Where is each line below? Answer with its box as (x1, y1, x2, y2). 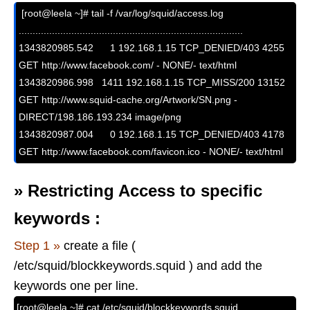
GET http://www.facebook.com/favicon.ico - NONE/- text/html (19, 146, 283, 158)
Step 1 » (14, 239, 60, 253)
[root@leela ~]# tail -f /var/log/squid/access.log (19, 8, 224, 19)
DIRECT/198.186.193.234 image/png (19, 111, 181, 123)
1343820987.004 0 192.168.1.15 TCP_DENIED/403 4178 (19, 129, 284, 140)
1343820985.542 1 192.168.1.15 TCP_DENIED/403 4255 (19, 42, 284, 54)
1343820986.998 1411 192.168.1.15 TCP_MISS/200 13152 (19, 77, 285, 89)
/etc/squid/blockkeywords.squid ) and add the (14, 259, 262, 273)
